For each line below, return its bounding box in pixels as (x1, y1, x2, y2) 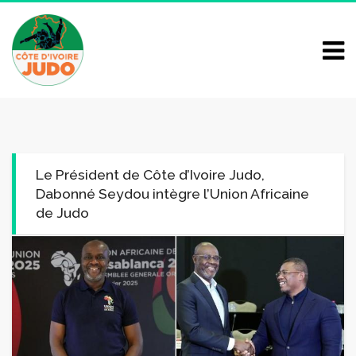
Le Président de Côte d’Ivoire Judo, (36, 166, 265, 183)
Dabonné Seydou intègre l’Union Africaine (36, 185, 309, 202)
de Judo (36, 204, 89, 221)
